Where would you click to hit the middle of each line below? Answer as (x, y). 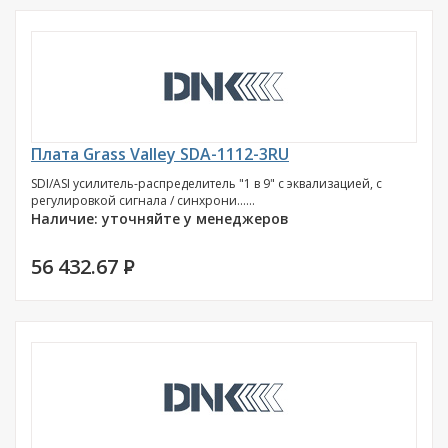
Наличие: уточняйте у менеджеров (160, 218)
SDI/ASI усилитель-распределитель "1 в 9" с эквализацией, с (206, 183)
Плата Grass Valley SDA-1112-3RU (160, 154)
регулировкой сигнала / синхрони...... (143, 200)
